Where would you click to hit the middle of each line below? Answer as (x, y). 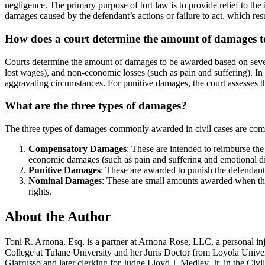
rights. (40, 191)
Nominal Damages (65, 181)
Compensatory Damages (77, 149)
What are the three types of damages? (96, 106)
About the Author (58, 216)
